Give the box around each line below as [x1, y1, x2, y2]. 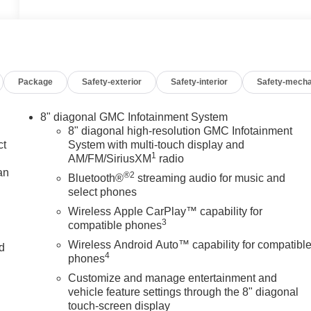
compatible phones [68, 219, 162, 231]
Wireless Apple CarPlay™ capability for [68, 205, 263, 217]
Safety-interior [171, 76, 228, 87]
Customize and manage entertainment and [68, 271, 278, 284]
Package [18, 76, 53, 87]
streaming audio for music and [135, 171, 286, 184]
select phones [68, 185, 137, 198]
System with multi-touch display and [68, 138, 245, 151]
